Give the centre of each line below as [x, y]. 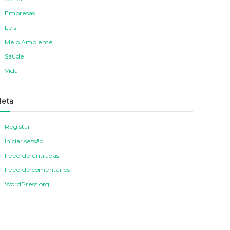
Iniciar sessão [24, 141]
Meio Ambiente [29, 42]
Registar [18, 126]
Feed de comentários [37, 169]
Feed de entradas [32, 155]
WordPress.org [27, 184]
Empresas [20, 13]
